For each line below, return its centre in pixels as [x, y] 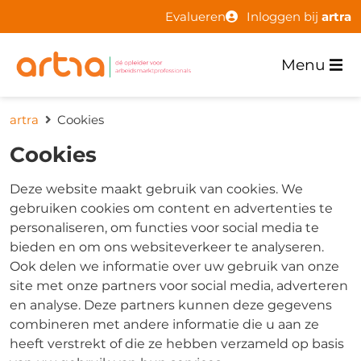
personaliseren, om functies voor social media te [164, 228]
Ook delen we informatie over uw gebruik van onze [174, 266]
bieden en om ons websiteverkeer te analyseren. [167, 247]
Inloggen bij [284, 16]
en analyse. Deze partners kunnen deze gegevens [171, 305]
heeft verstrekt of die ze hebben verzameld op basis [177, 344]
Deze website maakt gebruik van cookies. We [156, 189]
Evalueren [195, 16]
